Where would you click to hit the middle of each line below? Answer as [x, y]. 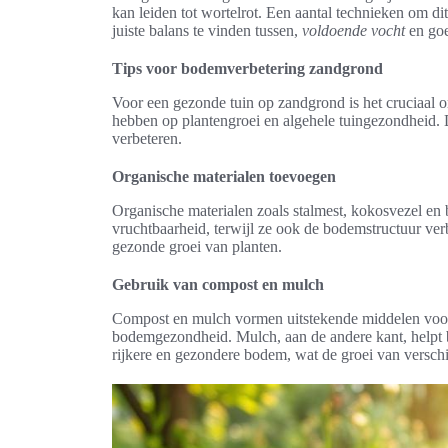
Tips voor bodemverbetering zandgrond [247, 68]
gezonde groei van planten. [197, 246]
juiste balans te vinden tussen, [207, 30]
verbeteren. [147, 138]
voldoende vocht [353, 30]
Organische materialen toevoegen [224, 176]
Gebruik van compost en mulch [218, 284]
